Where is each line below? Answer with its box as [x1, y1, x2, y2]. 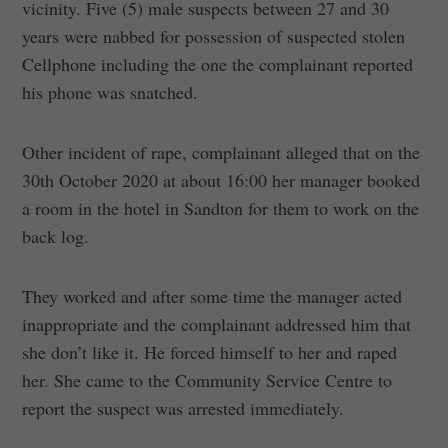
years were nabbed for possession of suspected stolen [22, 24, 406, 49]
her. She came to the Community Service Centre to [22, 368, 393, 393]
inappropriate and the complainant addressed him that [22, 312, 412, 337]
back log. [22, 224, 90, 249]
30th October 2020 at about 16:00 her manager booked [22, 168, 421, 193]
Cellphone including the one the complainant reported [22, 52, 414, 77]
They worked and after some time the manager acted [22, 284, 403, 309]
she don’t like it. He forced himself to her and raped [22, 340, 398, 365]
